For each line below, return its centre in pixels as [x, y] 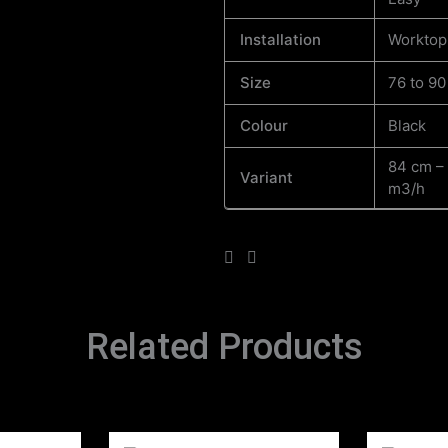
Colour [264, 125]
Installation [280, 39]
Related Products [224, 347]
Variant [266, 177]
